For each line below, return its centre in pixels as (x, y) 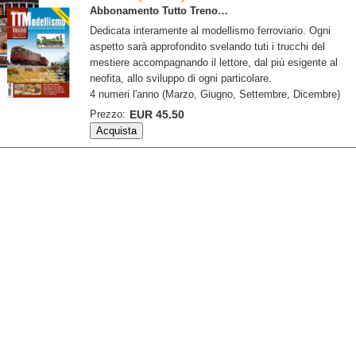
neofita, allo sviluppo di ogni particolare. (181, 78)
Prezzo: (108, 114)
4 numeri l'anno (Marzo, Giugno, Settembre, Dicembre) (215, 94)
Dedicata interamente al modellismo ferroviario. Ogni (210, 31)
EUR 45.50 (157, 114)
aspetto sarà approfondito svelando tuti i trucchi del (207, 46)
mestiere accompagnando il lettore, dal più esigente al (214, 62)
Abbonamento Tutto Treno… (159, 11)
